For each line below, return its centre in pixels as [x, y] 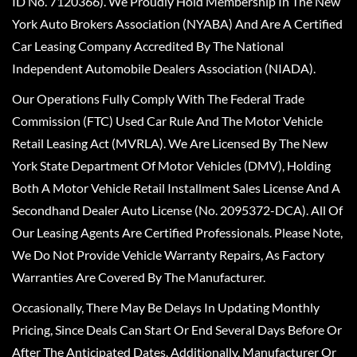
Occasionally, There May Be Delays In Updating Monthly [166, 307]
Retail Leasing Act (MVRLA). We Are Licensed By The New [170, 143]
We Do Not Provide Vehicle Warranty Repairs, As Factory [168, 254]
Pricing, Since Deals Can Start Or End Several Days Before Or [177, 329]
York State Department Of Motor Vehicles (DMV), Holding [171, 165]
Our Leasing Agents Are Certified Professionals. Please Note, [177, 232]
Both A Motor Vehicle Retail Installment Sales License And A [176, 187]
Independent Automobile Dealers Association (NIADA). [164, 68]
